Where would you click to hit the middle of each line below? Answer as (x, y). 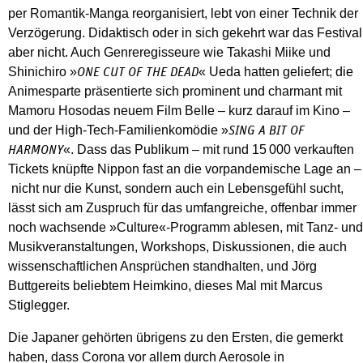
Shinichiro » (43, 71)
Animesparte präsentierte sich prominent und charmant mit (175, 91)
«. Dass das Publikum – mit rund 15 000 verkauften (209, 149)
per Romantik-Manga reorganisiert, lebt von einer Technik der (183, 13)
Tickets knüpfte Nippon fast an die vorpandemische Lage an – (185, 169)
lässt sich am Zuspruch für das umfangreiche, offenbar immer (182, 207)
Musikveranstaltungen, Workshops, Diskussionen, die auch (177, 246)
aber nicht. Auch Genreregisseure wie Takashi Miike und (169, 52)
